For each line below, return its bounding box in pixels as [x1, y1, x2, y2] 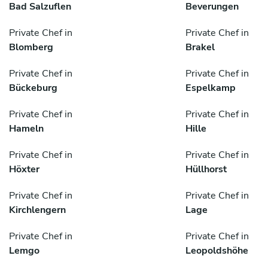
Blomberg [9, 41, 53, 54]
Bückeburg [9, 81, 57, 95]
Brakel [185, 41, 215, 54]
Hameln [9, 122, 44, 136]
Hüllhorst [185, 163, 227, 176]
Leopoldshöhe [185, 244, 248, 258]
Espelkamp [185, 81, 236, 95]
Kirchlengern [9, 203, 66, 217]
